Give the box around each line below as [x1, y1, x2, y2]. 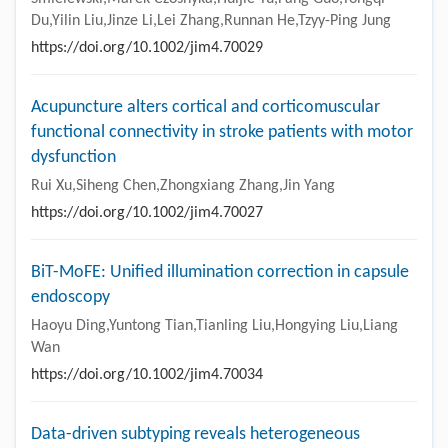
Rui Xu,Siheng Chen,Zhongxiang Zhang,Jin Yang [31, 177, 335, 194]
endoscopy [31, 287, 110, 307]
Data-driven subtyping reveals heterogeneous [31, 424, 360, 444]
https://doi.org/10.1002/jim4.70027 [31, 204, 263, 221]
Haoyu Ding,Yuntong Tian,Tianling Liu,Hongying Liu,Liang [31, 317, 398, 334]
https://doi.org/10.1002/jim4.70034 [31, 366, 263, 383]
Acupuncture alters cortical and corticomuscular [31, 97, 380, 117]
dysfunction [31, 147, 116, 167]
